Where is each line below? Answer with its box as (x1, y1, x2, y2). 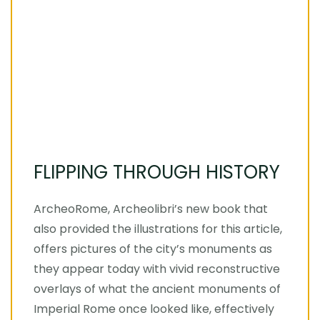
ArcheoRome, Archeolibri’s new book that (34, 201, 268, 217)
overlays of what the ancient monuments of (34, 281, 281, 297)
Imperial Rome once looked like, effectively (34, 301, 274, 317)
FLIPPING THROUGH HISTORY (34, 159, 280, 185)
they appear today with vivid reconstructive (34, 261, 280, 277)
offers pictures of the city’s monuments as (34, 241, 272, 257)
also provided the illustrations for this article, (34, 221, 282, 237)
